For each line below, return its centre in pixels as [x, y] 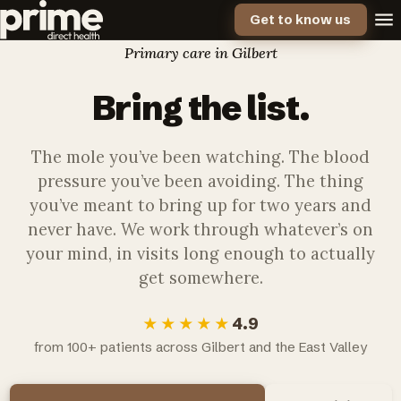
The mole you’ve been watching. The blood [200, 157]
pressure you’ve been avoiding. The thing [200, 181]
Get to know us [301, 20]
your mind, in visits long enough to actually [200, 254]
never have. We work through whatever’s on [200, 230]
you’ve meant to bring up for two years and [200, 205]
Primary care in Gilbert [200, 53]
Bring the [169, 107]
